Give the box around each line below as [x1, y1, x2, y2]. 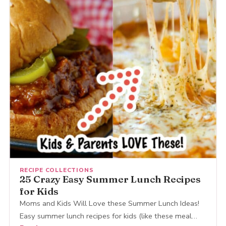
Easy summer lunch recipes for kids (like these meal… [19, 210, 197, 221]
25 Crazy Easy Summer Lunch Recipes [19, 173, 201, 185]
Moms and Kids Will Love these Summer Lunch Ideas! [19, 198, 199, 208]
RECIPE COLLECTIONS [19, 165, 94, 174]
